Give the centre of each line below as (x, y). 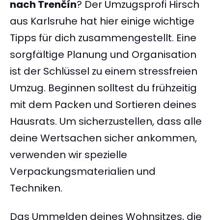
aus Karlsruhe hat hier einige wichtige (102, 21)
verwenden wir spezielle (69, 155)
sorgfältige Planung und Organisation (103, 55)
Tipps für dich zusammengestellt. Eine (103, 38)
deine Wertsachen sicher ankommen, (103, 138)
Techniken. (36, 188)
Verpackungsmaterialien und (83, 172)
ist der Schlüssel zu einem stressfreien (104, 71)
